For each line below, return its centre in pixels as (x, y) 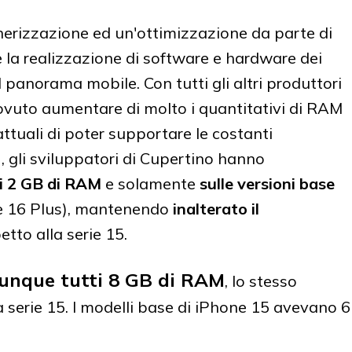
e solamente (150, 184)
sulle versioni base (267, 184)
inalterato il (216, 209)
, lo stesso (261, 281)
